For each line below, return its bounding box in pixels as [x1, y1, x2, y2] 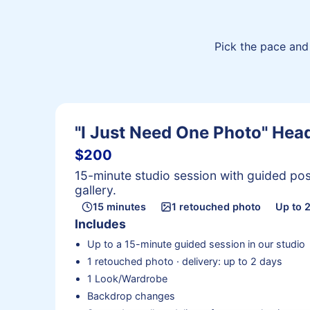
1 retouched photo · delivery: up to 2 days [86, 255, 282, 268]
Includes [75, 216, 126, 231]
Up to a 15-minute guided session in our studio [86, 238, 305, 250]
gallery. [75, 182, 116, 197]
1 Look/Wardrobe [86, 273, 167, 285]
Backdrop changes [86, 290, 175, 302]
